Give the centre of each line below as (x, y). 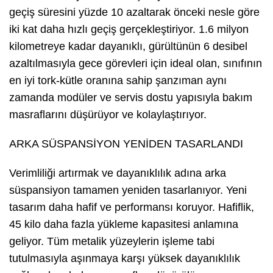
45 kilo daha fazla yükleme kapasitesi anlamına (124, 225)
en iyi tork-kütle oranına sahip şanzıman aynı (118, 81)
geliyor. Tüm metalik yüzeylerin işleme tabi (112, 242)
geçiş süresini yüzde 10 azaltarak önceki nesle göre (134, 12)
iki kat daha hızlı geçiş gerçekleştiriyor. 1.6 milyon (129, 30)
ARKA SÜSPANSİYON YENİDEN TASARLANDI (126, 144)
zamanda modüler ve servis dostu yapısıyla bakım (131, 98)
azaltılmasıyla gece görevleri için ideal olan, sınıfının (136, 64)
